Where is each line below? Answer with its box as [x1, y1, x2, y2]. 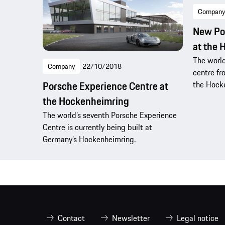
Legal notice [177, 211, 218, 224]
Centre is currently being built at [43, 121, 152, 133]
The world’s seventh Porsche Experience [43, 108, 177, 121]
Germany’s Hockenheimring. [43, 133, 136, 145]
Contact [58, 211, 85, 224]
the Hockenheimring [43, 93, 129, 109]
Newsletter [112, 211, 150, 224]
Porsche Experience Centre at [43, 78, 168, 94]
